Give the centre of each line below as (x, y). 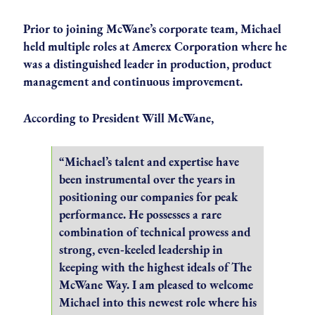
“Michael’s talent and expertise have (149, 162)
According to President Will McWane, (118, 118)
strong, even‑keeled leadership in (141, 250)
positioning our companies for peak (148, 197)
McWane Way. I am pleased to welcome (156, 285)
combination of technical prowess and (155, 232)
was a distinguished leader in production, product (147, 64)
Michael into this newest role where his (158, 303)
